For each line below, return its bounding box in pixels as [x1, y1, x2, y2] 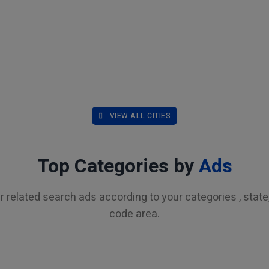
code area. [109, 206, 160, 222]
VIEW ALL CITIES [109, 110, 171, 121]
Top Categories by [37, 152, 199, 180]
